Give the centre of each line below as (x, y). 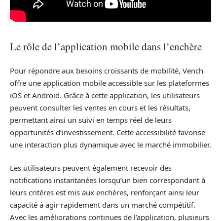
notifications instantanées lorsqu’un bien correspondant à (108, 180)
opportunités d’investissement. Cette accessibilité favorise (108, 132)
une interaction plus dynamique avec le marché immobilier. (110, 144)
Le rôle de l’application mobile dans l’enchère (106, 46)
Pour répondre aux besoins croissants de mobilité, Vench (107, 70)
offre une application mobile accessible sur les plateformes (110, 83)
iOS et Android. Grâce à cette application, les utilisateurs (105, 95)
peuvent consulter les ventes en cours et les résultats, (100, 107)
